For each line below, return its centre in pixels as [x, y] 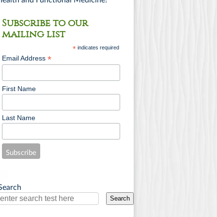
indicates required [97, 47]
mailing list [33, 34]
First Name [19, 88]
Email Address [24, 58]
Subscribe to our [45, 23]
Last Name [18, 118]
